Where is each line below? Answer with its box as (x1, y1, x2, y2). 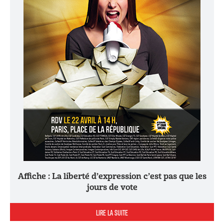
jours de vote (86, 182, 137, 192)
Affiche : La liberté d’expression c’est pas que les (17, 171, 24, 181)
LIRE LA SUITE (96, 207, 128, 217)
